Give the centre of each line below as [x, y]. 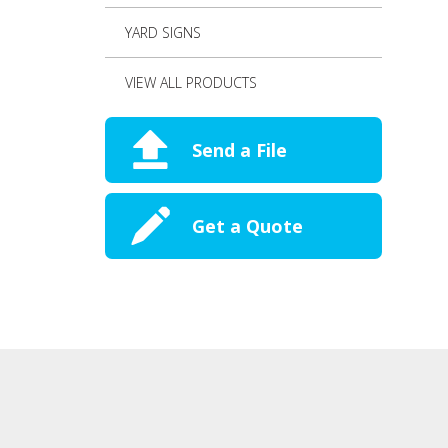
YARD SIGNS [162, 33]
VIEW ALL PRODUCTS [190, 83]
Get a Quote [247, 225]
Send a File [239, 149]
